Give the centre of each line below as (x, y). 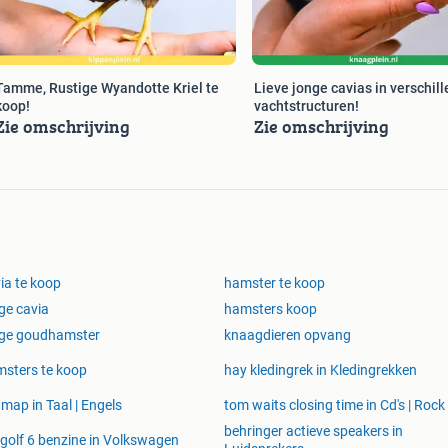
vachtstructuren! (306, 106)
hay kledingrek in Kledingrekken (320, 370)
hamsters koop (270, 309)
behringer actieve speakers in (313, 431)
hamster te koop (274, 283)
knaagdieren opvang (287, 335)
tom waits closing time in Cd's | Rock (334, 405)
